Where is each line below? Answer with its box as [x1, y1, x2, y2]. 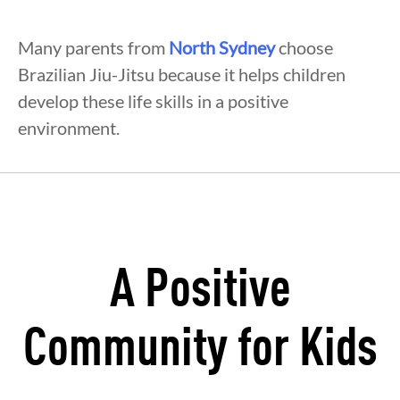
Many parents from [18, 37, 169, 59]
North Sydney [169, 37, 275, 59]
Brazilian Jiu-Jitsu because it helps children [18, 63, 346, 86]
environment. [18, 117, 120, 139]
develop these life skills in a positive [18, 90, 288, 112]
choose [275, 37, 333, 59]
